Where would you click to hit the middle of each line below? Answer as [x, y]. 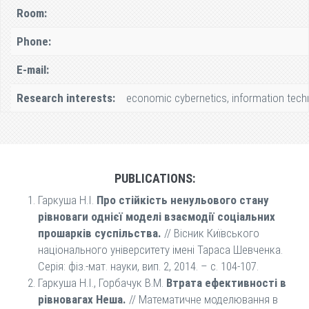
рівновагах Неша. [82, 299]
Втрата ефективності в [226, 283]
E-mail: [33, 70]
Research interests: [66, 98]
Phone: [34, 41]
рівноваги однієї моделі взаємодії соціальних [157, 217]
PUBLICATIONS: [154, 178]
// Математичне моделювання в [202, 299]
